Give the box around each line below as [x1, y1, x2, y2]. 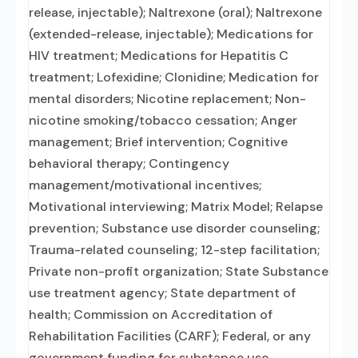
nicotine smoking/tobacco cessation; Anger [29, 112, 297, 129]
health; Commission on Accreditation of [29, 306, 272, 323]
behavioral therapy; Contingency [29, 155, 229, 172]
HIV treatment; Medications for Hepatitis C [29, 47, 288, 64]
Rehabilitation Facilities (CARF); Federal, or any [29, 328, 311, 344]
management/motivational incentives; [29, 177, 261, 193]
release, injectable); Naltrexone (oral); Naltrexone [29, 4, 322, 21]
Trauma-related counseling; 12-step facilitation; [29, 241, 320, 258]
